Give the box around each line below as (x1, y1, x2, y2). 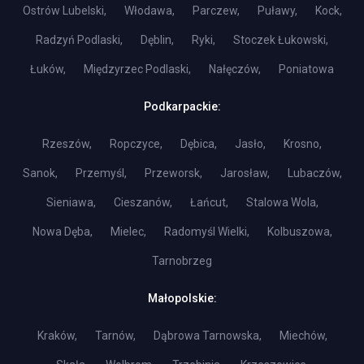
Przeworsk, (144, 167, 202, 180)
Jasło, (235, 137, 266, 150)
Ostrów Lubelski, (22, 4, 106, 17)
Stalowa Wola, (245, 196, 318, 209)
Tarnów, (94, 329, 136, 342)
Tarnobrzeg (152, 254, 212, 267)
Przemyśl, (75, 167, 127, 180)
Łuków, (30, 63, 66, 76)
